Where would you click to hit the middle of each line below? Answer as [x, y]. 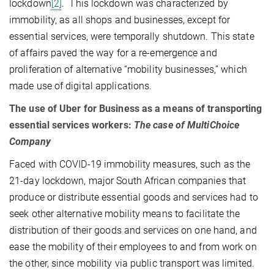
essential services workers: [72, 125]
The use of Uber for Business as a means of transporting [136, 108]
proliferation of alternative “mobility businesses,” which [128, 69]
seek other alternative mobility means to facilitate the [125, 213]
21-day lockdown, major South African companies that [128, 180]
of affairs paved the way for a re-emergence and [113, 53]
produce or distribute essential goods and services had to [134, 197]
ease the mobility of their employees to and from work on [133, 246]
